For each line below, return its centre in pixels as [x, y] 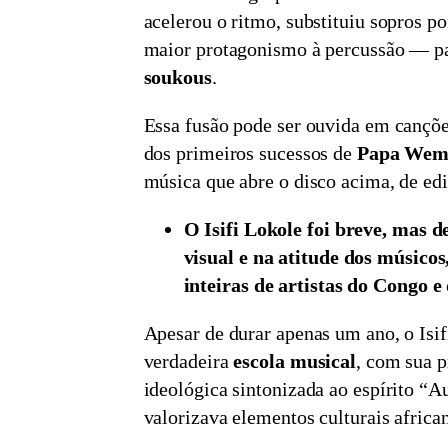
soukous [177, 76]
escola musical [295, 360]
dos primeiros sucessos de [250, 152]
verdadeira [188, 360]
